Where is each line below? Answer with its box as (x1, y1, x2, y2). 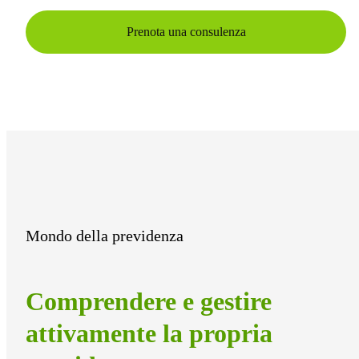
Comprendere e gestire (26, 287, 272, 317)
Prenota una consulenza (126, 24, 246, 38)
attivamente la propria (26, 319, 272, 349)
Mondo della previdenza (26, 226, 184, 244)
